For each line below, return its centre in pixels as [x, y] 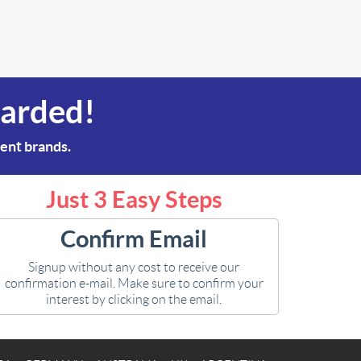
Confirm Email [134, 239]
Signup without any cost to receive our [134, 267]
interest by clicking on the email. [134, 299]
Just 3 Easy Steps [134, 199]
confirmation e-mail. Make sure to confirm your [134, 283]
